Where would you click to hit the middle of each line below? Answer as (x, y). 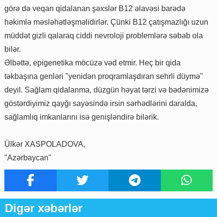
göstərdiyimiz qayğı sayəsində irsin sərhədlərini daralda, (101, 103)
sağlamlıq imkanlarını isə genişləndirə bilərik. (82, 117)
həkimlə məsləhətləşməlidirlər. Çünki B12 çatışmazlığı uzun (106, 22)
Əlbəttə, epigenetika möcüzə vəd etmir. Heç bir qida (93, 62)
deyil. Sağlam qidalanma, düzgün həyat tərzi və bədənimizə (107, 90)
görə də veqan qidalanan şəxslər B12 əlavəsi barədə (95, 8)
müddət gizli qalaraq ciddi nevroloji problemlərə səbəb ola (104, 35)
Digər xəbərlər (44, 208)
